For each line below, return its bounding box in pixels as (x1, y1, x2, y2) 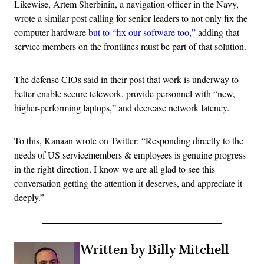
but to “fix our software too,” (88, 26, 196, 39)
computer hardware (14, 26, 88, 39)
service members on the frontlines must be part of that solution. (14, 40, 246, 53)
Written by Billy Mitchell (80, 241, 229, 259)
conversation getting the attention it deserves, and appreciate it (14, 177, 242, 190)
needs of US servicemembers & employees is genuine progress (14, 148, 246, 161)
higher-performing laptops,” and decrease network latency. (14, 101, 229, 114)
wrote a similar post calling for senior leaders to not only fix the (14, 12, 247, 25)
